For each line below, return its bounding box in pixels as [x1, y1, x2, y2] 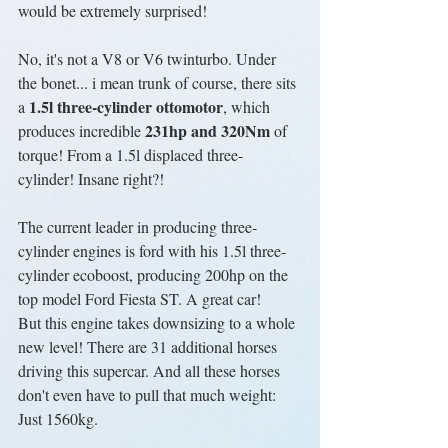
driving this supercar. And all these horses [18, 360, 284, 381]
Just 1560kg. [18, 408, 98, 429]
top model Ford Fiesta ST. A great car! [18, 288, 261, 309]
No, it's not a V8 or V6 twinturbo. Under [18, 48, 280, 69]
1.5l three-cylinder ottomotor [29, 95, 223, 118]
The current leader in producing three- [18, 216, 257, 237]
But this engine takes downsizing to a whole [18, 312, 299, 333]
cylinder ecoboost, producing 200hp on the [18, 264, 292, 285]
